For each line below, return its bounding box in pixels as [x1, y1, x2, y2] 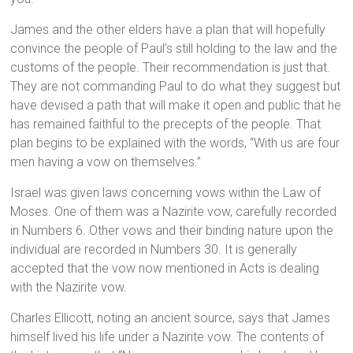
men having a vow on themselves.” [10, 154, 202, 170]
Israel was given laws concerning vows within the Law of [10, 185, 321, 201]
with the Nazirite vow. [10, 280, 128, 295]
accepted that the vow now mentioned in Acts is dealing [10, 261, 320, 277]
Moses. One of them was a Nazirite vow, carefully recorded [10, 204, 337, 220]
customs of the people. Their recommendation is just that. [10, 60, 331, 76]
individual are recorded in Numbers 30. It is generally [10, 242, 298, 258]
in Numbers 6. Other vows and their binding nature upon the [10, 223, 334, 239]
